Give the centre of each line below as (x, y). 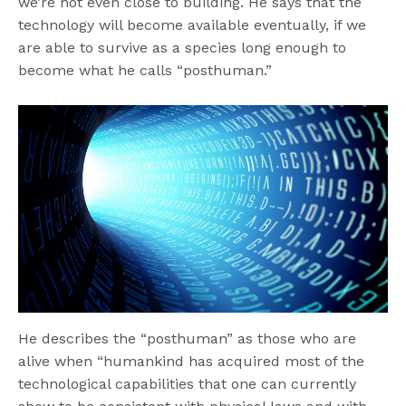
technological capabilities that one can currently (188, 384)
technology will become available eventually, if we (193, 25)
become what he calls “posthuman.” (145, 71)
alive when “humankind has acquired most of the (192, 362)
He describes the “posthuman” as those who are (188, 339)
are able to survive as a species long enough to (183, 48)
